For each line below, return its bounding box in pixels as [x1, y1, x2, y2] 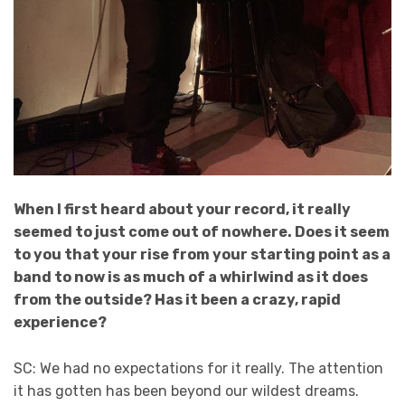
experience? [14, 314, 109, 332]
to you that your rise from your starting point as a [14, 246, 391, 264]
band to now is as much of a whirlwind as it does [14, 268, 368, 287]
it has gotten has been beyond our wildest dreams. [14, 381, 359, 400]
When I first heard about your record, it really [14, 201, 351, 219]
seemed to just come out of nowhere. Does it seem [14, 223, 390, 241]
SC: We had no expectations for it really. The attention [14, 359, 383, 377]
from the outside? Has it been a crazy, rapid [14, 291, 341, 309]
